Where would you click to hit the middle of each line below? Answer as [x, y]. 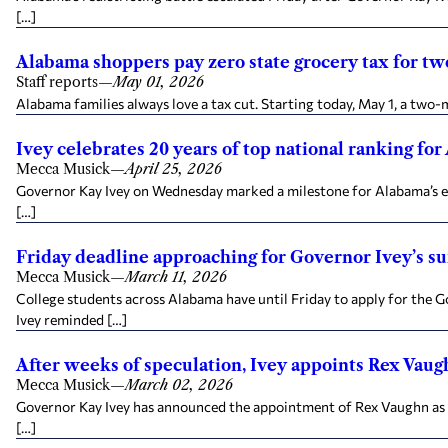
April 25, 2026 [173, 169]
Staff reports [57, 82]
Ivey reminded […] [71, 319]
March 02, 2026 [179, 385]
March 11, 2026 [176, 277]
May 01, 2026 [158, 82]
